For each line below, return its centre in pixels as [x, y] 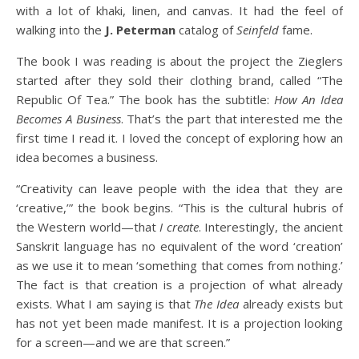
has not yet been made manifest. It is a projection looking [179, 323]
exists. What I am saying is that [105, 304]
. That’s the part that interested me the [232, 119]
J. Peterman [140, 30]
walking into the [61, 30]
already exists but [291, 304]
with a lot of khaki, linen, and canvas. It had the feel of [179, 11]
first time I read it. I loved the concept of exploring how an [179, 138]
